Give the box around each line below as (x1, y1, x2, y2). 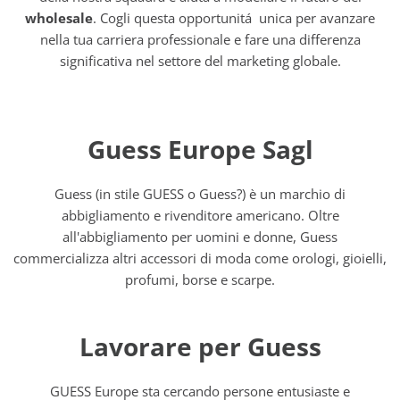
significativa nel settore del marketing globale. (59, 52, 341, 70)
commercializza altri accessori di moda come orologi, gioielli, (13, 249, 387, 267)
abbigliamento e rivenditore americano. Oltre (61, 206, 339, 224)
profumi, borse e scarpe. (125, 271, 275, 288)
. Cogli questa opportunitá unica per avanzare (93, 9, 375, 27)
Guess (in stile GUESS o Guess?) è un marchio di (54, 185, 346, 203)
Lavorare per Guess (79, 329, 321, 363)
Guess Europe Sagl (87, 132, 313, 166)
